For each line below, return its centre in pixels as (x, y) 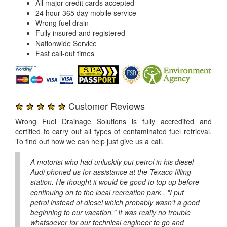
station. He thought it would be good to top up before (115, 182)
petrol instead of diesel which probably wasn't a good (115, 202)
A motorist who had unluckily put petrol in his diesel (112, 162)
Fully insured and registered (80, 33)
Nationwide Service (66, 43)
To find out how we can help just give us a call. (89, 142)
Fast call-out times (65, 53)
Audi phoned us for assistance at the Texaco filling (111, 172)
